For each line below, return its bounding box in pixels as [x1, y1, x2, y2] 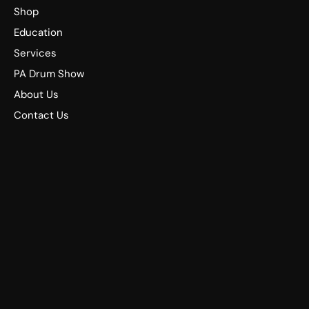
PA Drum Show [14, 67, 84, 81]
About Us [14, 88, 59, 102]
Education [14, 26, 63, 40]
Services [14, 46, 57, 61]
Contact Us [14, 108, 69, 123]
